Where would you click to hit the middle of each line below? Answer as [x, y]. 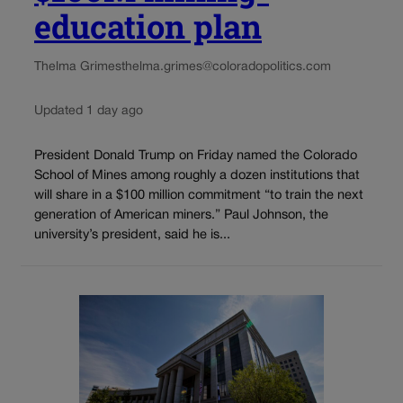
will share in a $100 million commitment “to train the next [199, 195]
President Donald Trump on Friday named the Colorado [196, 156]
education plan [148, 27]
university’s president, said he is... [132, 235]
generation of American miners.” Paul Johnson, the [181, 215]
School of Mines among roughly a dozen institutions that [197, 175]
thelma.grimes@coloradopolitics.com [226, 67]
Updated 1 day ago [89, 112]
